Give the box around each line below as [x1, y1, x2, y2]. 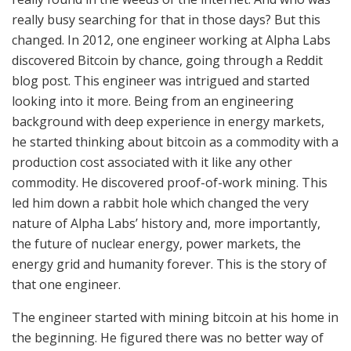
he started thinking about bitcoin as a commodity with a [12, 132, 338, 150]
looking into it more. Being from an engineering [12, 92, 294, 110]
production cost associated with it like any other [12, 153, 292, 171]
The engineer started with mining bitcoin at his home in [12, 308, 338, 326]
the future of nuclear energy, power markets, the [12, 234, 301, 252]
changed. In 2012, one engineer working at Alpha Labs [12, 31, 331, 49]
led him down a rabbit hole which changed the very [12, 194, 309, 212]
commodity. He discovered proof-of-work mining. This [12, 173, 327, 191]
